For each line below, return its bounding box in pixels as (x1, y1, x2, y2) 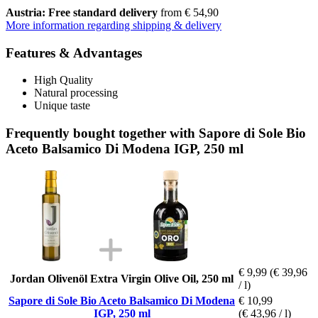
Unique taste (34, 99, 90, 112)
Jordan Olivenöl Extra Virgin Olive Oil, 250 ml (10, 272, 234, 285)
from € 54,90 (158, 6, 219, 18)
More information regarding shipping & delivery (6, 18, 221, 31)
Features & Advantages (6, 45, 142, 60)
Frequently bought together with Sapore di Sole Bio (6, 125, 306, 141)
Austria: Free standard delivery (6, 6, 158, 18)
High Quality (34, 74, 93, 87)
